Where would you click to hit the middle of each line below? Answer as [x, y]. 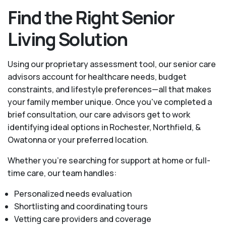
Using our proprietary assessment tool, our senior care [112, 64]
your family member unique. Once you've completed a [110, 102]
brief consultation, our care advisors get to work [99, 114]
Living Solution [68, 39]
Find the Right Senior [91, 17]
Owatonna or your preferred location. [78, 139]
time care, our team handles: [62, 173]
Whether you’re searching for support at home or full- [109, 160]
